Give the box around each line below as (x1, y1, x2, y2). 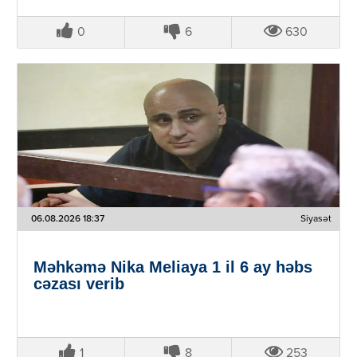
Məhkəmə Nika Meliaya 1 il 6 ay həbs (33, 257, 312, 276)
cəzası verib (33, 274, 124, 292)
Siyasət (300, 214, 332, 224)
